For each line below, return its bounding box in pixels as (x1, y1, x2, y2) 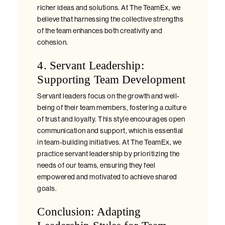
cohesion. (37, 38, 68, 46)
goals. (37, 184, 57, 192)
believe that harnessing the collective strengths (37, 15, 184, 23)
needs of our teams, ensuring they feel (37, 161, 156, 169)
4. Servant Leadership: (37, 59, 144, 72)
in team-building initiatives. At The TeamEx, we (37, 138, 182, 146)
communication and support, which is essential (37, 127, 183, 135)
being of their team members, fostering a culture (37, 103, 187, 111)
